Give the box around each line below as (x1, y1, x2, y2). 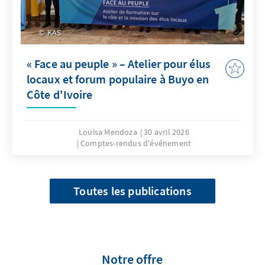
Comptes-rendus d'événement (80, 137, 192, 148)
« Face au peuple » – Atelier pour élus (27, 56, 211, 71)
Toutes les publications (73, 183, 192, 198)
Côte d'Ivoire (27, 86, 93, 102)
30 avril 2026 (144, 126, 189, 137)
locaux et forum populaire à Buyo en (27, 71, 209, 86)
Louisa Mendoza (79, 126, 137, 137)
